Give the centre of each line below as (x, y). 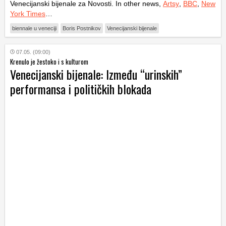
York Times (28, 14)
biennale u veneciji (34, 29)
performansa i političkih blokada (81, 89)
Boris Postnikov (82, 29)
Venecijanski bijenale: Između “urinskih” (96, 74)
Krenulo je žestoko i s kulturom (49, 62)
